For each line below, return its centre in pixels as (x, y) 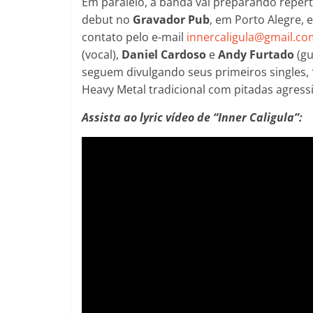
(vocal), (102, 54)
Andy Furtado (257, 54)
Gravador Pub (171, 19)
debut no (107, 19)
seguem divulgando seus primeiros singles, (197, 72)
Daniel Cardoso (165, 54)
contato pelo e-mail (134, 37)
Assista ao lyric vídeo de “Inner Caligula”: (192, 117)
